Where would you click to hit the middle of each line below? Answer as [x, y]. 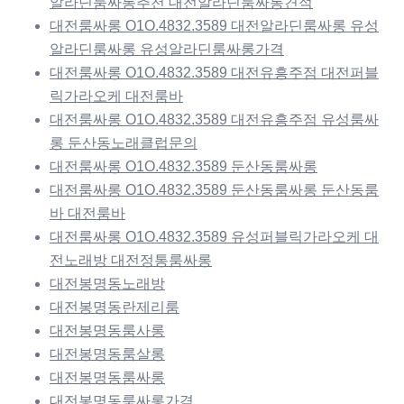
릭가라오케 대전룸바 [116, 96]
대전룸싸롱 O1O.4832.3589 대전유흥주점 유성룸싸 [214, 120]
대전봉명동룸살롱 [107, 354]
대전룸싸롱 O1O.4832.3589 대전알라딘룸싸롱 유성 [214, 26]
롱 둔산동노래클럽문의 [124, 143]
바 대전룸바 [87, 214]
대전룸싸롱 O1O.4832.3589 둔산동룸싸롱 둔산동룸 [214, 190]
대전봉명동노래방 [107, 284]
